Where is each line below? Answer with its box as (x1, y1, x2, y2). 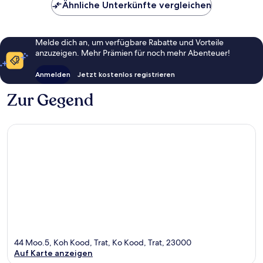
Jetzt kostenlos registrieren (77, 69, 175, 79)
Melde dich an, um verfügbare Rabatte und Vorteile (35, 36, 224, 48)
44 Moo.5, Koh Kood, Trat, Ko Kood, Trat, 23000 (14, 237, 191, 248)
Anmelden (35, 69, 70, 79)
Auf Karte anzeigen (14, 248, 93, 259)
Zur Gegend (7, 89, 93, 112)
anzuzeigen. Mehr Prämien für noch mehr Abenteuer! (35, 47, 230, 58)
